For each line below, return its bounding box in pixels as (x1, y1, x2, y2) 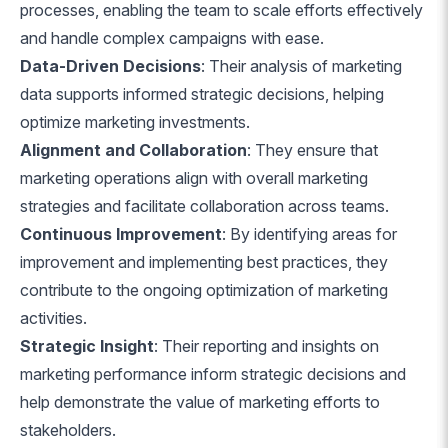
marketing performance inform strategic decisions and (20, 364, 406, 384)
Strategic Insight (20, 336, 154, 356)
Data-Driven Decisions (20, 56, 201, 76)
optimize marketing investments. (20, 112, 250, 132)
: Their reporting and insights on (154, 336, 379, 356)
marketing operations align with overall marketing (20, 168, 368, 188)
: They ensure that (247, 140, 378, 160)
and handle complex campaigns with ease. (20, 28, 324, 48)
